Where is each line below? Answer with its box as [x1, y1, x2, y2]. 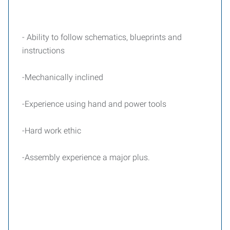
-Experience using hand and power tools [22, 99, 166, 109]
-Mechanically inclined [22, 72, 103, 82]
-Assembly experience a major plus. [22, 152, 150, 162]
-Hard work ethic [22, 126, 81, 136]
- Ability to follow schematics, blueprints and [22, 32, 182, 42]
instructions [22, 46, 65, 55]
